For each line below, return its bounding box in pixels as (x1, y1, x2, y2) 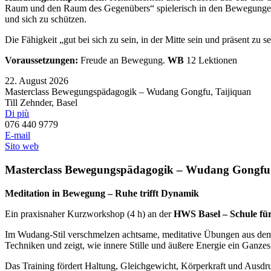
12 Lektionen (184, 55, 240, 66)
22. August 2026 (5, 76, 68, 87)
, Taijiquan (211, 87, 251, 97)
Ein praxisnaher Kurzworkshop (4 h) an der (5, 208, 174, 219)
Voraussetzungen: (5, 55, 78, 66)
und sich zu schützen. (5, 14, 87, 25)
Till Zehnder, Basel (5, 97, 77, 108)
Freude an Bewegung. (78, 55, 168, 66)
